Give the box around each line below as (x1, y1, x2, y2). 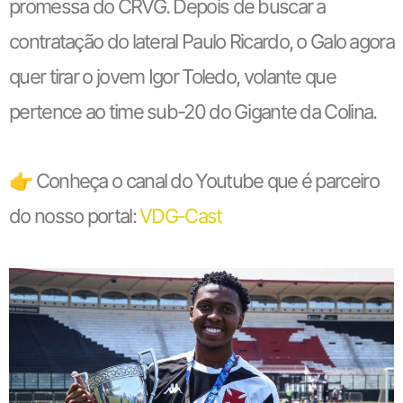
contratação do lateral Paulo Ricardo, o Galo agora (9, 30, 394, 53)
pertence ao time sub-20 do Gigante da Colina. (9, 100, 377, 123)
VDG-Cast (139, 204, 222, 228)
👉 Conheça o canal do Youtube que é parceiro (9, 169, 379, 193)
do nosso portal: (9, 204, 140, 228)
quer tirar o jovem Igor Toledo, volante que (9, 65, 336, 88)
